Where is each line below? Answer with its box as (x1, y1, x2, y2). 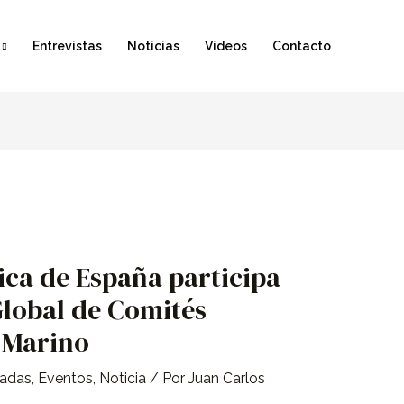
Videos (205, 39, 247, 53)
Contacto (272, 39, 331, 53)
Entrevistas (32, 39, 102, 53)
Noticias (127, 39, 179, 53)
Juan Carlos (188, 370, 265, 388)
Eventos (37, 370, 93, 388)
